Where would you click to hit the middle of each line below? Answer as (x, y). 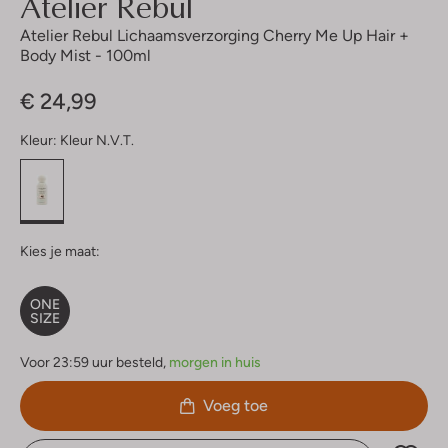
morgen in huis (215, 361)
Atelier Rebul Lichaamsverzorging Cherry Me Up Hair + (214, 35)
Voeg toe (235, 405)
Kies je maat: (60, 250)
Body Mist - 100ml (85, 55)
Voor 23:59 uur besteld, (93, 361)
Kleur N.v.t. (97, 139)
